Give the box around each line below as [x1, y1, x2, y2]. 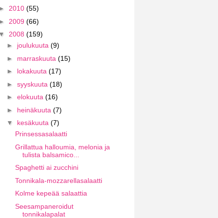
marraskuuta [17, 54, 58, 62]
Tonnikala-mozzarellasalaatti [15, 176, 102, 184]
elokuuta [17, 93, 45, 101]
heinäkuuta [17, 106, 53, 114]
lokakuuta [17, 67, 49, 75]
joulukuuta [17, 41, 51, 49]
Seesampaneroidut [15, 202, 73, 210]
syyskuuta [17, 80, 50, 88]
